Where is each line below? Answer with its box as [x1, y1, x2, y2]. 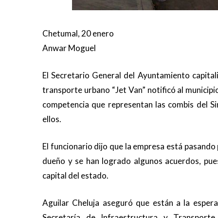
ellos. [42, 114, 61, 125]
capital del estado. [42, 170, 109, 181]
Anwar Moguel [42, 43, 96, 54]
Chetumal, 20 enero [42, 28, 114, 39]
